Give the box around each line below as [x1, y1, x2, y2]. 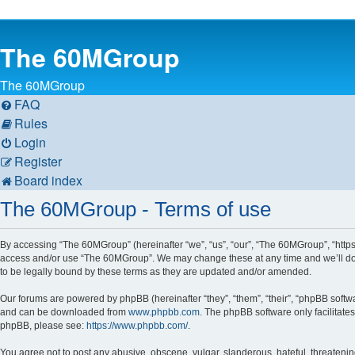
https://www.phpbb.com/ [86, 320, 188, 332]
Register [14, 152, 62, 170]
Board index [14, 171, 82, 189]
